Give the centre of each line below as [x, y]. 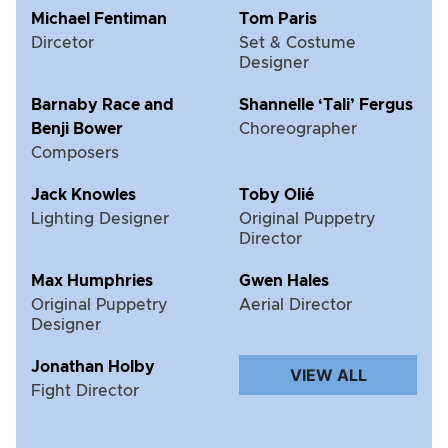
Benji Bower [77, 128]
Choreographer [298, 128]
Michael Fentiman [99, 18]
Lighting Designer [100, 218]
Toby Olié [276, 194]
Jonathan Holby [93, 366]
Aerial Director [295, 304]
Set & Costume [297, 42]
